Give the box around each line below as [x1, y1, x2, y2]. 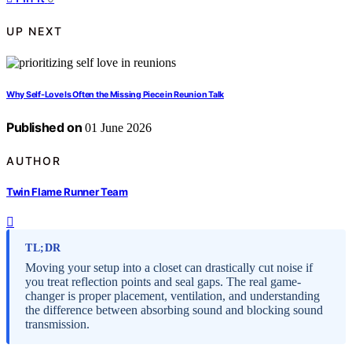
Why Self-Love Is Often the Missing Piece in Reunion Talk [6, 90, 224, 101]
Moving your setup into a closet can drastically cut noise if [25, 261, 313, 275]
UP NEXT [6, 24, 63, 38]
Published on [6, 119, 82, 136]
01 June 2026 [82, 121, 152, 135]
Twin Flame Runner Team [6, 185, 128, 198]
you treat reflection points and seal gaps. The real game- [25, 275, 301, 289]
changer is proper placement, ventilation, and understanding [25, 289, 320, 303]
